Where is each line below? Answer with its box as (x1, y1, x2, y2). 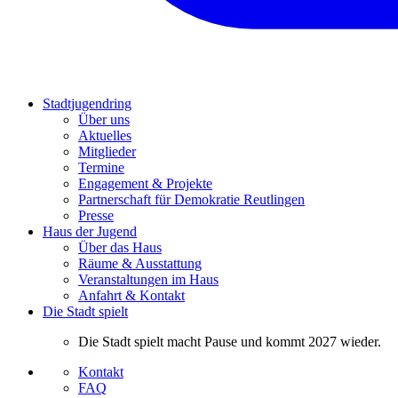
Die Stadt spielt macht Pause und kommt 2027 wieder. (78, 333, 381, 349)
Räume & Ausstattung (78, 255, 202, 271)
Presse (78, 207, 114, 223)
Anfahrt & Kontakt (78, 287, 185, 303)
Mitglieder (78, 143, 136, 159)
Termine (78, 159, 124, 175)
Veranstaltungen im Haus (78, 271, 219, 287)
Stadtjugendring (43, 95, 131, 111)
